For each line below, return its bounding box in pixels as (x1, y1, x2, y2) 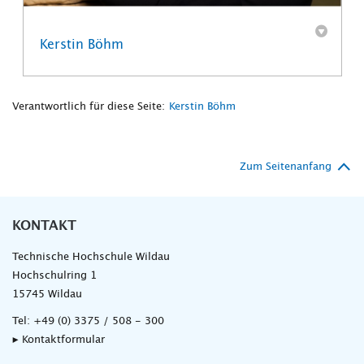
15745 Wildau (12, 289, 82, 301)
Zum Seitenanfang (240, 162, 331, 173)
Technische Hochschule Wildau (12, 252, 170, 263)
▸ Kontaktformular (12, 335, 105, 346)
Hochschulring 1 (12, 271, 97, 282)
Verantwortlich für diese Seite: (12, 102, 165, 113)
